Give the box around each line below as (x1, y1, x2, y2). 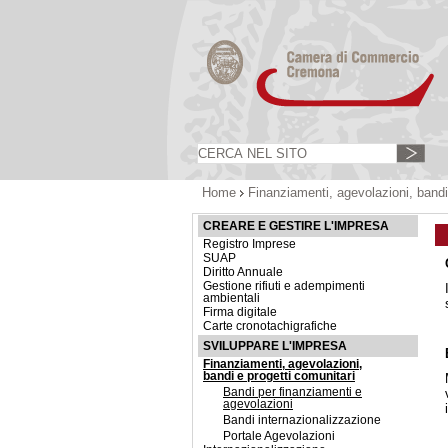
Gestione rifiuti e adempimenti (203, 280, 365, 292)
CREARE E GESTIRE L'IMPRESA (203, 220, 389, 232)
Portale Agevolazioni (223, 430, 335, 442)
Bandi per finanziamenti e (223, 386, 362, 398)
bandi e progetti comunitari (203, 370, 355, 382)
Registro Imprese (203, 238, 296, 250)
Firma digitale (203, 306, 277, 318)
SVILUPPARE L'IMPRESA (203, 340, 347, 352)
